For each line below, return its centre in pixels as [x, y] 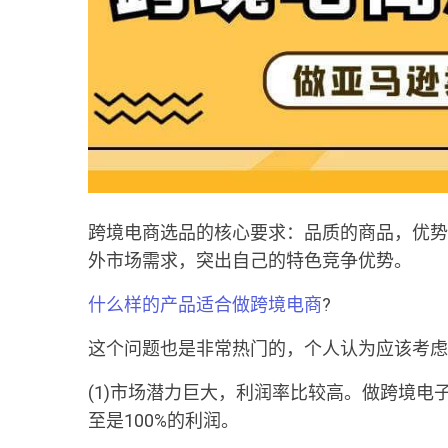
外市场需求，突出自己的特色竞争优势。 [250, 260]
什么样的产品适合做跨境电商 [205, 304]
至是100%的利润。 [163, 420]
